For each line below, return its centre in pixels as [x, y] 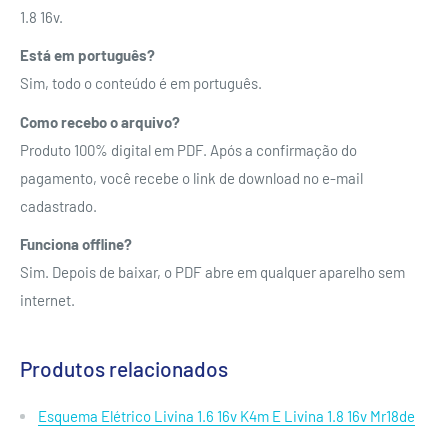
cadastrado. [58, 205]
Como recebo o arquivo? [100, 121]
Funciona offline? [76, 244]
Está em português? [87, 55]
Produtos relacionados [124, 368]
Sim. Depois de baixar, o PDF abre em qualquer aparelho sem [212, 272]
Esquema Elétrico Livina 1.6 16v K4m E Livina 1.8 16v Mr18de [226, 415]
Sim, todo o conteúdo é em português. [141, 83]
